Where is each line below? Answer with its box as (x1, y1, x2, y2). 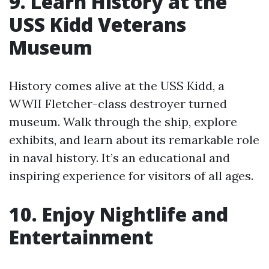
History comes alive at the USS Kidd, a (9, 78, 225, 94)
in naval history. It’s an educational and (9, 150, 230, 166)
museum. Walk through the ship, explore (9, 114, 237, 130)
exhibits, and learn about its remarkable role (9, 132, 259, 148)
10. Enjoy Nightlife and (9, 201, 228, 228)
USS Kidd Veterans (9, 11, 186, 38)
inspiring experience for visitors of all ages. (9, 168, 253, 184)
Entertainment (9, 224, 153, 250)
